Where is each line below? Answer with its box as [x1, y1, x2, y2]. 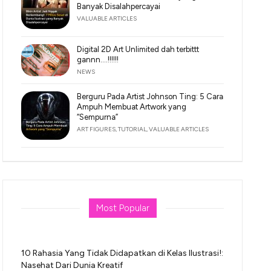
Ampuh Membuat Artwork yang [77, 102, 187, 112]
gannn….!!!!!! [77, 55, 119, 64]
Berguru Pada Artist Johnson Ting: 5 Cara [77, 92, 224, 102]
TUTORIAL [118, 125, 147, 134]
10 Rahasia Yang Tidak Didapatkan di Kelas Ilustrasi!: [21, 248, 224, 259]
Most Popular [96, 203, 149, 214]
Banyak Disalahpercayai [77, 2, 161, 11]
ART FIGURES [77, 125, 116, 134]
